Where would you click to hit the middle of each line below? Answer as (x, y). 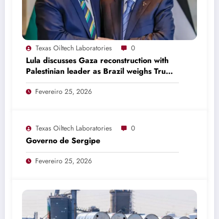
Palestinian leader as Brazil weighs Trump (101, 71)
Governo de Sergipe (63, 140)
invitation (42, 82)
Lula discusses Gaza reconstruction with (97, 60)
